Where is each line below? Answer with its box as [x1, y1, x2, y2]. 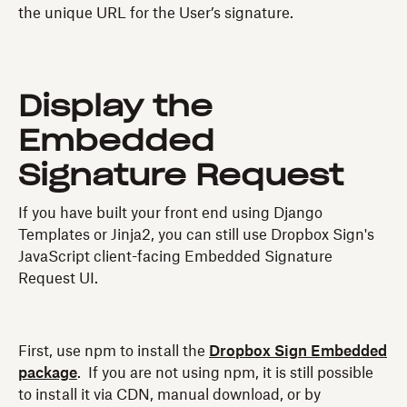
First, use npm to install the [18, 343, 209, 359]
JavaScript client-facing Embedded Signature [18, 249, 333, 264]
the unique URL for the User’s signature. [18, 5, 301, 21]
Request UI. [18, 271, 98, 286]
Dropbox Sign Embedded [209, 343, 387, 359]
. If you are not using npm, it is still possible [77, 365, 373, 381]
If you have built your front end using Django [18, 205, 323, 221]
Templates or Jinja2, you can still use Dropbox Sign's [18, 227, 374, 243]
